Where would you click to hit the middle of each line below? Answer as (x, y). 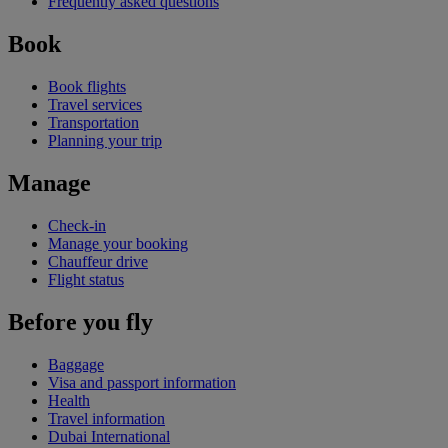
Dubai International (109, 436)
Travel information (106, 418)
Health (69, 400)
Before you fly (80, 321)
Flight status (86, 280)
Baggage (76, 364)
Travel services (95, 105)
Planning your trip (105, 141)
